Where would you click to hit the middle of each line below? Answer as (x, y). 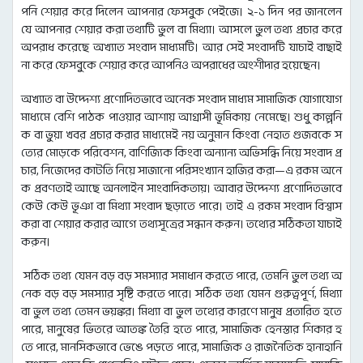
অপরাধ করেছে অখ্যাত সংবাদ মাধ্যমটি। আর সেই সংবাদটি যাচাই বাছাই (181, 48)
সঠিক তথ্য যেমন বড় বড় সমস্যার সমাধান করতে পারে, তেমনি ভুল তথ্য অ (181, 276)
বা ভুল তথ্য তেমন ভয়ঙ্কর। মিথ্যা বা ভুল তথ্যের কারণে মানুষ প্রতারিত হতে (181, 312)
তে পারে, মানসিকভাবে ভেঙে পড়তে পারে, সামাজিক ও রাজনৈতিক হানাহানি (181, 348)
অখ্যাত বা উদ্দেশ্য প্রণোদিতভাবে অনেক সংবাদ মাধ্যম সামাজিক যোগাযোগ (181, 100)
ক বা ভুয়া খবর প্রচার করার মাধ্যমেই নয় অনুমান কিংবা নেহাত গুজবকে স (181, 135)
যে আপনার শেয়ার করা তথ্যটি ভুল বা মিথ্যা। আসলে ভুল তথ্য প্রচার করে (181, 30)
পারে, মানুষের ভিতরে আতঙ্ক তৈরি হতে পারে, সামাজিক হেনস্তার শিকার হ (181, 330)
